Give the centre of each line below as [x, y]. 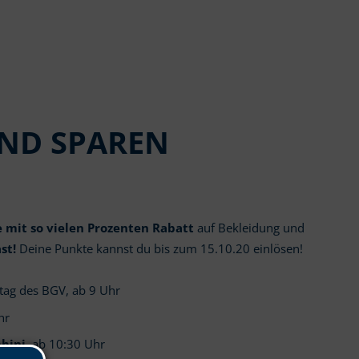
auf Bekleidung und [249, 228]
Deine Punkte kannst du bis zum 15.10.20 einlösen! [159, 249]
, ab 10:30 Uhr [65, 345]
